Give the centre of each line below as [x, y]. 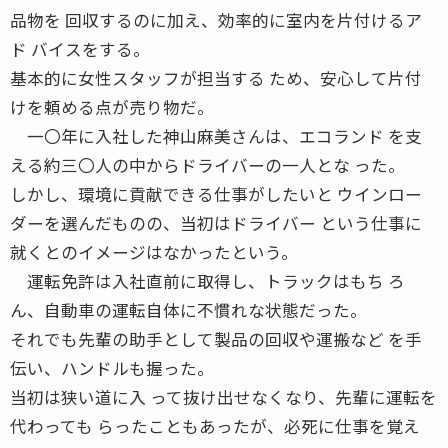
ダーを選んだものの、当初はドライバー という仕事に [216, 222]
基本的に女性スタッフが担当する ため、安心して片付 [216, 77]
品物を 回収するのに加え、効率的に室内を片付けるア [216, 19]
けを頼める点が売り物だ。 [112, 106]
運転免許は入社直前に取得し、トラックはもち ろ [207, 280]
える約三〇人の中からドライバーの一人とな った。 [207, 164]
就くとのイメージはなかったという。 [154, 251]
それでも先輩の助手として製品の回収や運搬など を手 [216, 338]
